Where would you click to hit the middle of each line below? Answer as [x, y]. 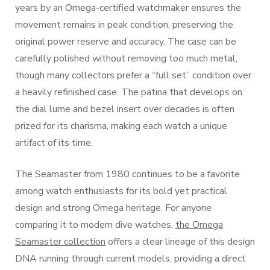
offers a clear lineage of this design [180, 242]
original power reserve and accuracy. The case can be [126, 42]
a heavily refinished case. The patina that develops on [129, 92]
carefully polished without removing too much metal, [126, 58]
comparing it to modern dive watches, [95, 225]
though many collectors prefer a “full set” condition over [133, 75]
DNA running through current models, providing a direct [130, 259]
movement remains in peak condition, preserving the [124, 25]
